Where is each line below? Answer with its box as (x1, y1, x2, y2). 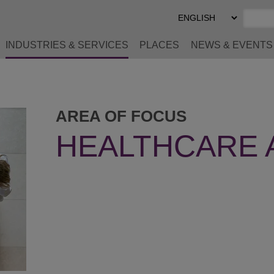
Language (179, 30, 223, 40)
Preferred (179, 19, 219, 29)
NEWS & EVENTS (190, 40, 273, 50)
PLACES (139, 40, 180, 50)
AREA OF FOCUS (55, 107, 187, 125)
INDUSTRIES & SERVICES (5, 40, 128, 50)
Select (179, 8, 206, 18)
